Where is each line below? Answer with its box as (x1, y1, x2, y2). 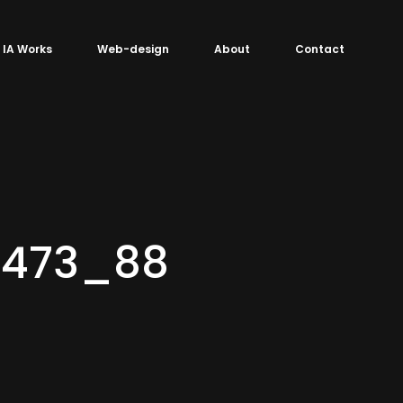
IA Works (3, 41, 52, 57)
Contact (295, 41, 345, 57)
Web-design (97, 41, 169, 57)
